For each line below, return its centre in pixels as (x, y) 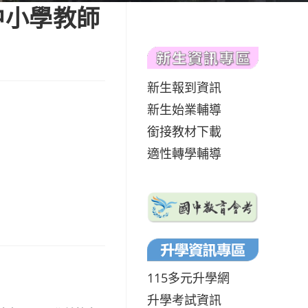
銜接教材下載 (184, 131)
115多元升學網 (188, 277)
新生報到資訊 (184, 87)
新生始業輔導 (184, 109)
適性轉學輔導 (184, 153)
